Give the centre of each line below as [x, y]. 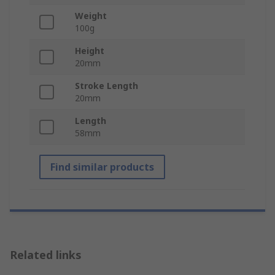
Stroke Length [107, 86]
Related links [46, 255]
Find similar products [102, 167]
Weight [91, 16]
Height [90, 51]
